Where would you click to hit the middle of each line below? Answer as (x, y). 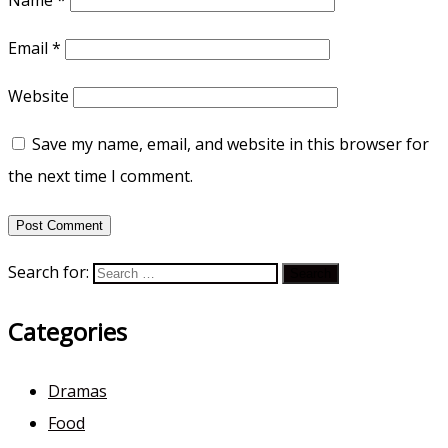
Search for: (48, 271)
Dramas (77, 391)
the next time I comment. (100, 175)
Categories (67, 331)
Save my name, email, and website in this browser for (230, 143)
